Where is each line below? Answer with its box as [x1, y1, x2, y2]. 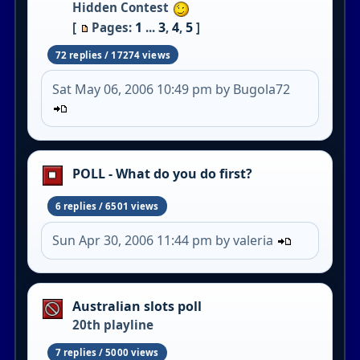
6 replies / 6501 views [55, 200, 159, 213]
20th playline [72, 317, 153, 333]
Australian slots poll [72, 297, 202, 316]
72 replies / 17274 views [55, 48, 170, 61]
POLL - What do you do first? [72, 164, 252, 182]
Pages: [91, 18, 135, 35]
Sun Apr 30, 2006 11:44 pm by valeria [52, 231, 277, 250]
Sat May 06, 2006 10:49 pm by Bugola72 [52, 80, 291, 98]
